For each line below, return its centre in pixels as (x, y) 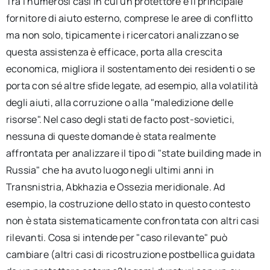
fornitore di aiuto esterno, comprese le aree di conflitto (129, 18)
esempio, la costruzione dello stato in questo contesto (128, 203)
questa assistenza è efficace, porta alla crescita (114, 52)
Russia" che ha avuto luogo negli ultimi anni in (110, 170)
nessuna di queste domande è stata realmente (111, 136)
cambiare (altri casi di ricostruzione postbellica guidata (130, 254)
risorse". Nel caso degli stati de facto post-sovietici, (120, 119)
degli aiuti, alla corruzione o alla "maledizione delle (119, 102)
